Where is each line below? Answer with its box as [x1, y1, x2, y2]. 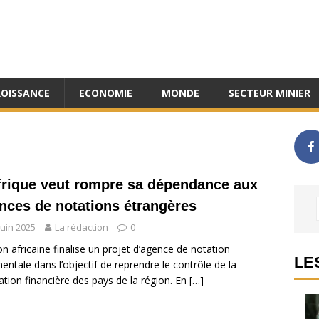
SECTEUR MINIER [229, 86, 310, 100]
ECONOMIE [79, 86, 132, 100]
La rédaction [55, 221, 108, 234]
